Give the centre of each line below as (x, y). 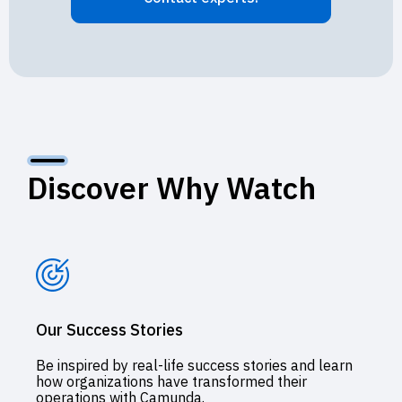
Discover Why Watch (171, 187)
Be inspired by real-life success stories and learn (194, 365)
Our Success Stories (109, 329)
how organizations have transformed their (171, 381)
